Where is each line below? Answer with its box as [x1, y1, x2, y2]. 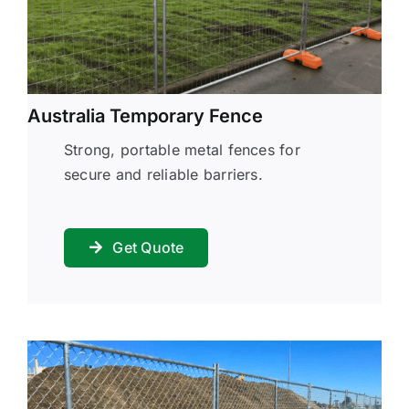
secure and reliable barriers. [63, 164, 263, 184]
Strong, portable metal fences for [63, 140, 300, 159]
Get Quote [112, 237, 184, 257]
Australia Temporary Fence [26, 104, 263, 127]
